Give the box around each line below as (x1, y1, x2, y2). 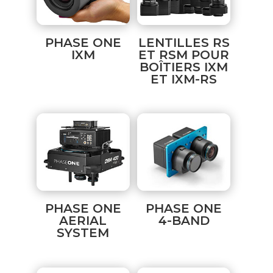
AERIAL (59, 213, 107, 229)
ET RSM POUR (138, 47, 230, 62)
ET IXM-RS (151, 71, 218, 87)
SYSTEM (57, 225, 110, 241)
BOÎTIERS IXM (140, 59, 229, 74)
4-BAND (158, 213, 210, 229)
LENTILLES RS (138, 35, 230, 50)
